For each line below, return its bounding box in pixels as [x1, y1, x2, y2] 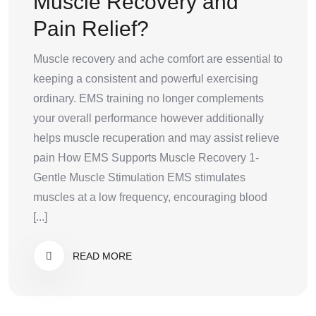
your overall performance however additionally [33, 112, 264, 125]
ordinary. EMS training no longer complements [33, 92, 264, 105]
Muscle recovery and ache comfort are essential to [33, 53, 283, 66]
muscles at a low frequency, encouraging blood [33, 191, 267, 204]
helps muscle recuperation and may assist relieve [33, 132, 279, 145]
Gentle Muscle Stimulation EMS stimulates [33, 171, 245, 184]
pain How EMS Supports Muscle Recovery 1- [33, 152, 259, 164]
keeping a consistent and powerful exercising [33, 73, 258, 85]
